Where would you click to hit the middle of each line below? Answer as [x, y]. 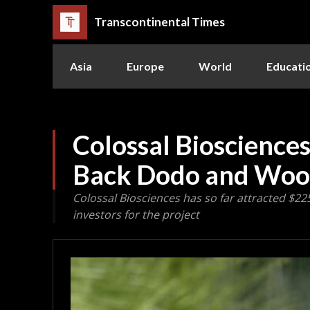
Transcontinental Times [159, 22]
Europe [145, 66]
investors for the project [136, 214]
